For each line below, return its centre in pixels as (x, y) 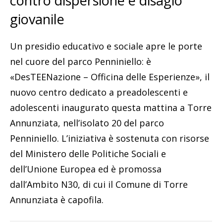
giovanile (37, 19)
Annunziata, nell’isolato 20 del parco (87, 123)
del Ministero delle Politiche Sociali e (88, 154)
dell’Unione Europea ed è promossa (86, 169)
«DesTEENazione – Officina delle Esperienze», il (110, 77)
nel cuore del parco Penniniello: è (81, 62)
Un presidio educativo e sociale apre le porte (106, 46)
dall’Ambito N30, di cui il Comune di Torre (99, 185)
